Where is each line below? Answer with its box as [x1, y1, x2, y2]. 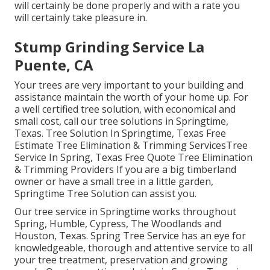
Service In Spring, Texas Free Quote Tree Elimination [14, 150, 253, 164]
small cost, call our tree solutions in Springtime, [14, 114, 228, 128]
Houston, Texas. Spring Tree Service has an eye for [14, 228, 246, 242]
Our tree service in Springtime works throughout [14, 204, 236, 218]
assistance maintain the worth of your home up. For [14, 90, 248, 104]
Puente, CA [14, 54, 93, 75]
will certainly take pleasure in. [14, 10, 147, 24]
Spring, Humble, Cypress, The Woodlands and [14, 216, 221, 230]
